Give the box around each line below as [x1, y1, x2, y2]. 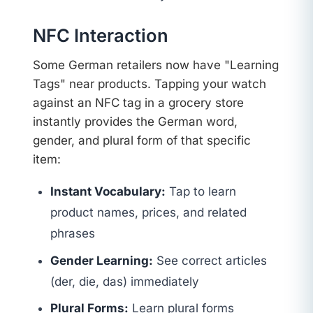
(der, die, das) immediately [50, 274, 200, 289]
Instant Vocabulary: [50, 184, 166, 199]
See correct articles [153, 253, 268, 268]
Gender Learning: [50, 253, 154, 268]
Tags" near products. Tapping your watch [32, 77, 266, 92]
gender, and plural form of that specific [32, 133, 251, 148]
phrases [50, 226, 96, 241]
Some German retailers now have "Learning [32, 58, 279, 73]
